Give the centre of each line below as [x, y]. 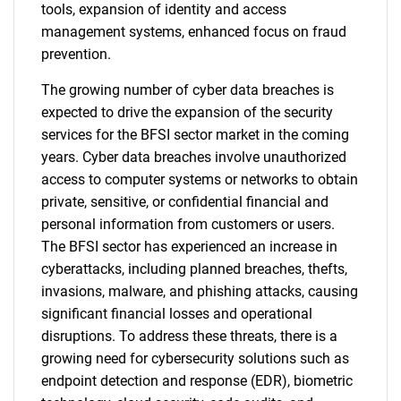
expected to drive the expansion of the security [187, 112]
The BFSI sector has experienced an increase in [189, 247]
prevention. [76, 54]
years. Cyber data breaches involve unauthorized [194, 157]
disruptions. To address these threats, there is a [189, 336]
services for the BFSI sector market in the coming [195, 135]
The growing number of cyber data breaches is [188, 90]
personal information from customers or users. [188, 224]
